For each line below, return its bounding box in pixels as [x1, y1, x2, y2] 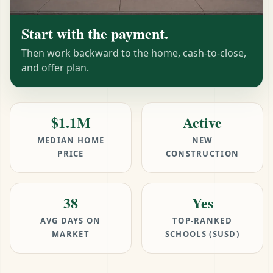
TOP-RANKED [172, 215, 232, 227]
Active [183, 112, 222, 133]
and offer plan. [21, 61, 89, 75]
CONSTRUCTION [165, 148, 239, 160]
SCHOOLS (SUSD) [165, 229, 240, 240]
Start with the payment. [21, 23, 168, 44]
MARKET [52, 229, 90, 240]
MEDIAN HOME [37, 135, 105, 146]
